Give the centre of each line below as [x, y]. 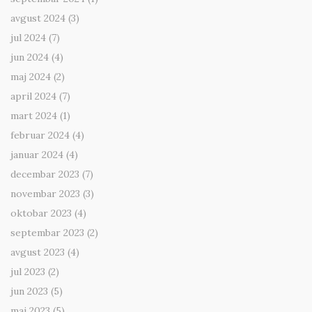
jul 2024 [28, 38]
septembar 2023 [47, 233]
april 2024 [33, 96]
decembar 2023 [45, 174]
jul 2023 [28, 272]
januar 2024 [37, 155]
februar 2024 [40, 135]
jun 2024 [30, 57]
